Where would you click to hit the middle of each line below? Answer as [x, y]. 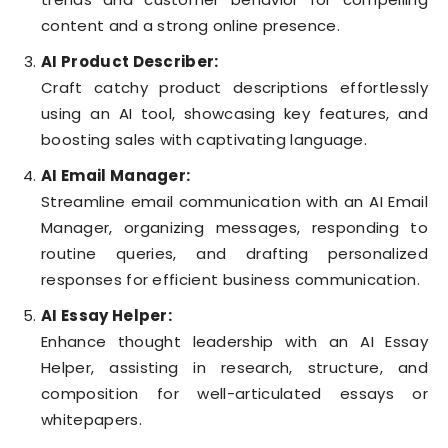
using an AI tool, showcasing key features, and [234, 114]
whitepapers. [91, 420]
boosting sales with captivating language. [204, 140]
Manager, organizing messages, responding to [234, 228]
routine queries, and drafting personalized [234, 254]
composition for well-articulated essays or [234, 394]
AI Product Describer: [130, 62]
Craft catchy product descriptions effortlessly [234, 88]
